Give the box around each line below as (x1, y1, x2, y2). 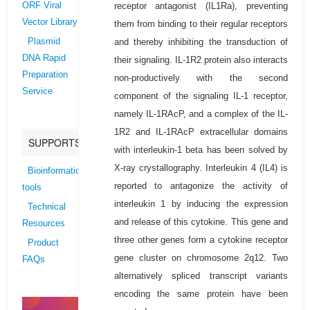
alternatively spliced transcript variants (113, 271, 289, 282)
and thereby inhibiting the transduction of (113, 37, 289, 48)
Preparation (21, 70, 68, 80)
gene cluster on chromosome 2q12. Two (113, 253, 289, 264)
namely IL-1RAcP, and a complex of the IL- (113, 109, 289, 120)
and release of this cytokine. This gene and (113, 217, 289, 228)
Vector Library (21, 17, 77, 28)
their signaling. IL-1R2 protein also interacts (113, 55, 289, 66)
